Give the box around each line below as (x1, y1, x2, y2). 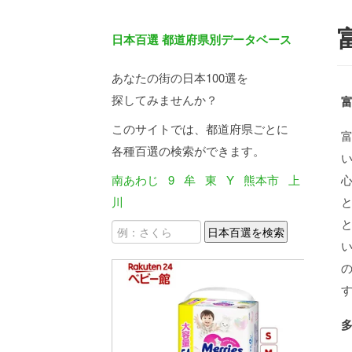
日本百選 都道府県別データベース (112, 31, 291, 48)
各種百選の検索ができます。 (112, 142, 265, 159)
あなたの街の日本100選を (112, 69, 248, 86)
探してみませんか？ (112, 91, 218, 108)
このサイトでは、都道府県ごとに (112, 120, 288, 137)
